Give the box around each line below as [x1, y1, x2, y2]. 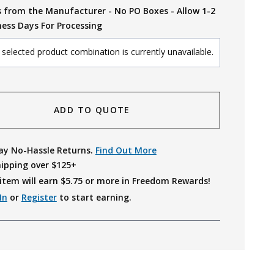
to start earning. [56, 191, 131, 203]
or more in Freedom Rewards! [82, 175, 210, 187]
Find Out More [95, 144, 157, 156]
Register [21, 191, 57, 203]
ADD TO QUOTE [54, 104, 130, 116]
